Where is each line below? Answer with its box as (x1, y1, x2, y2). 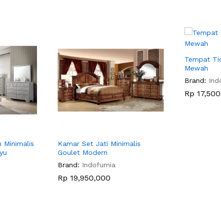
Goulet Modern (58, 148, 108, 156)
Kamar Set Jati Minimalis (58, 139, 141, 147)
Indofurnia (82, 160, 115, 169)
